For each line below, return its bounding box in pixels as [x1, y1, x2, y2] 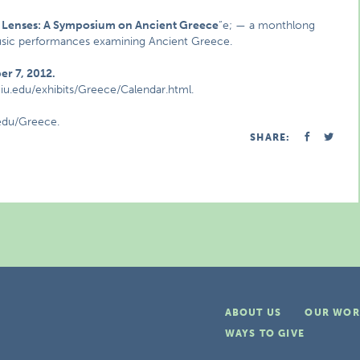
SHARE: [250, 132, 291, 143]
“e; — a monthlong [219, 18, 316, 32]
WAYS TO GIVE [224, 328, 305, 339]
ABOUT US [224, 307, 282, 318]
